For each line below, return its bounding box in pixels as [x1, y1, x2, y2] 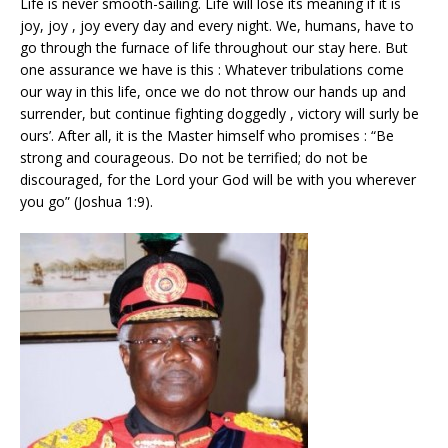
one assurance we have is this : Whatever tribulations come [20, 59, 404, 79]
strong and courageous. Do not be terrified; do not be [20, 147, 368, 167]
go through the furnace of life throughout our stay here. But [20, 37, 408, 57]
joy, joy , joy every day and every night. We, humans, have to [20, 15, 414, 35]
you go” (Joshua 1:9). [20, 191, 153, 211]
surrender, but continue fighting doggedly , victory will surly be [20, 103, 419, 123]
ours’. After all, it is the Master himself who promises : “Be [20, 125, 394, 145]
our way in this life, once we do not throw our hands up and [20, 81, 406, 101]
